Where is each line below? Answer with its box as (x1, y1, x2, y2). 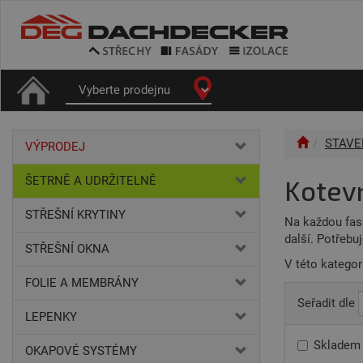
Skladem (314, 337, 361, 352)
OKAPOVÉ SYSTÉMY (25, 344, 137, 358)
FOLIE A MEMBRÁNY (25, 275, 139, 290)
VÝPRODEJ (25, 139, 85, 154)
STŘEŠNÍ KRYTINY (25, 207, 126, 222)
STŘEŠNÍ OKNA (25, 241, 109, 256)
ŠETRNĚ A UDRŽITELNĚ (25, 173, 156, 188)
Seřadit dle (297, 295, 355, 310)
